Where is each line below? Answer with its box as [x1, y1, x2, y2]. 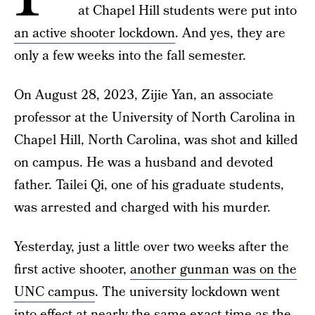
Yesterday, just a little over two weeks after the [14, 238, 289, 257]
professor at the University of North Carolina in [14, 108, 295, 127]
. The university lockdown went [95, 283, 280, 302]
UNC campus [14, 283, 95, 302]
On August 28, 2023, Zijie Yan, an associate [14, 86, 274, 105]
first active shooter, [14, 260, 130, 279]
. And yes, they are [175, 24, 285, 43]
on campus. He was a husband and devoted [14, 153, 274, 172]
